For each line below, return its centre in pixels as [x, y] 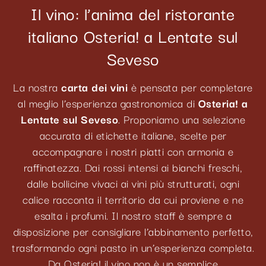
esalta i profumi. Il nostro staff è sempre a [133, 215]
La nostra [37, 86]
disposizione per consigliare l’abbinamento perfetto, [133, 231]
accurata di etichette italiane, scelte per [133, 134]
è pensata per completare [190, 86]
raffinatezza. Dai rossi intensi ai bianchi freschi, [133, 167]
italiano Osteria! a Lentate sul [133, 35]
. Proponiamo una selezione [182, 118]
